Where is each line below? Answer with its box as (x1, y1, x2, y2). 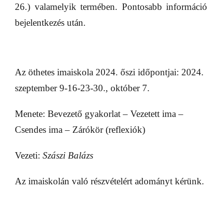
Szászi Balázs (43, 150, 93, 161)
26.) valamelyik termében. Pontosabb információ (15, 1, 207, 12)
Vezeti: (15, 150, 43, 161)
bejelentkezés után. (15, 17, 86, 28)
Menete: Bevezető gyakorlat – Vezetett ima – (15, 109, 183, 119)
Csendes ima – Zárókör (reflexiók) (15, 124, 145, 135)
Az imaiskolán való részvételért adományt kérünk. (15, 176, 204, 187)
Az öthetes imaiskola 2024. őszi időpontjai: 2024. (15, 67, 204, 78)
